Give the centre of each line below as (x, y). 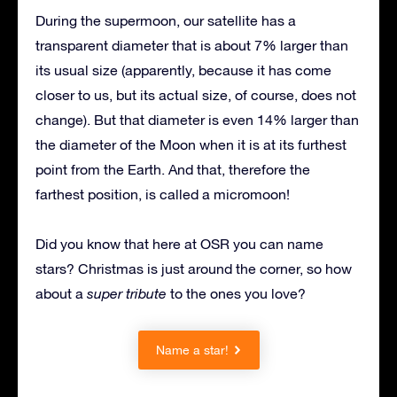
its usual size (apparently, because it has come (183, 70)
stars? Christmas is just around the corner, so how (194, 268)
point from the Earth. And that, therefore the (173, 169)
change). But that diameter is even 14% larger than (197, 119)
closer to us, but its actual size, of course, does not (196, 94)
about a (61, 293)
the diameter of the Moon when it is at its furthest (191, 144)
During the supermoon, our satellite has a (166, 20)
